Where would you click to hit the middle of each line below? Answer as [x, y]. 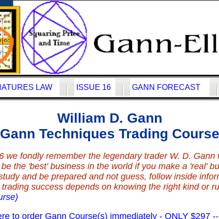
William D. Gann [109, 118]
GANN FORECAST [166, 87]
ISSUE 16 [93, 87]
